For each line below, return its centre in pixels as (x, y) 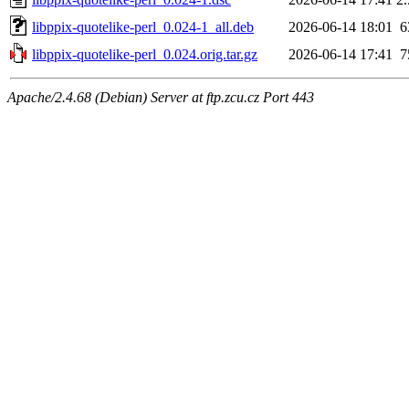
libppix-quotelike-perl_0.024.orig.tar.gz (145, 54)
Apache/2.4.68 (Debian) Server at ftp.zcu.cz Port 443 (161, 97)
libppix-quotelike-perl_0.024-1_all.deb (143, 26)
